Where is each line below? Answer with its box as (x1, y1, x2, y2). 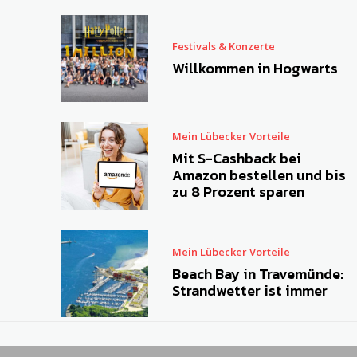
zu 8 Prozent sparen (171, 181, 304, 203)
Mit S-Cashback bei (171, 147, 301, 170)
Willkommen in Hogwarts (171, 57, 338, 79)
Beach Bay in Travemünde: (171, 263, 343, 285)
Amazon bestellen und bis (171, 164, 346, 186)
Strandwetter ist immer (171, 280, 328, 302)
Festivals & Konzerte (171, 38, 275, 53)
